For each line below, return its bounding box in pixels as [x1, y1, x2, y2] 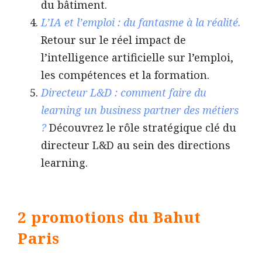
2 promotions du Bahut [18, 206, 201, 228]
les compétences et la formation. [41, 68, 209, 82]
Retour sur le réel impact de [41, 33, 186, 47]
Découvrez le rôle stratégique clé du [46, 120, 236, 135]
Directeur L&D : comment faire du [41, 85, 206, 100]
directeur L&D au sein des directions [41, 138, 230, 153]
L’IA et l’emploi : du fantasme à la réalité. [41, 15, 241, 30]
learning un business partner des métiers [41, 103, 239, 118]
